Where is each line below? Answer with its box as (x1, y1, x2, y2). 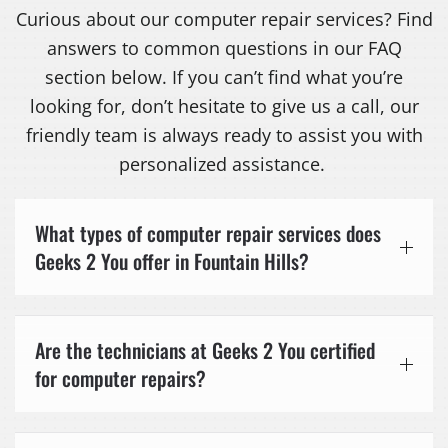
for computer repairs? (35, 363, 206, 394)
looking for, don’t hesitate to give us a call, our (29, 94, 419, 119)
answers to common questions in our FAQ (46, 36, 402, 61)
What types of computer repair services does (35, 218, 381, 249)
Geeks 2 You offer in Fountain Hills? (35, 246, 309, 277)
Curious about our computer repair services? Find (15, 7, 433, 32)
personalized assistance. (118, 152, 330, 177)
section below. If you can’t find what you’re (45, 65, 403, 90)
